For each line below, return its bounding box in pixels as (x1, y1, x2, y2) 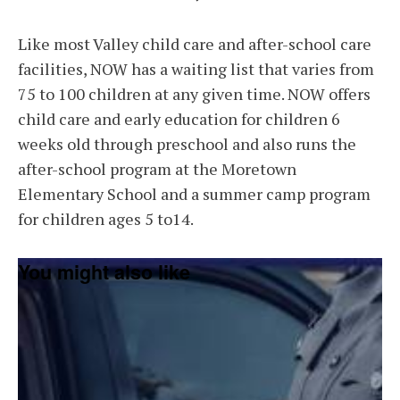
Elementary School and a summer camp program (18, 183, 371, 205)
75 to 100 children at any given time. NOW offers (18, 83, 371, 105)
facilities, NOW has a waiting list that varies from (18, 58, 374, 80)
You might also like (18, 258, 190, 287)
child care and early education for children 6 (18, 108, 340, 130)
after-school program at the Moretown (18, 158, 296, 180)
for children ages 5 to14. (18, 208, 194, 230)
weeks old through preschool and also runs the (18, 133, 356, 155)
